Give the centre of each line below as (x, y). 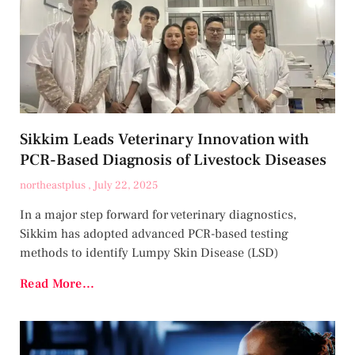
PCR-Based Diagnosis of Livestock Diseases (173, 160)
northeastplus (54, 185)
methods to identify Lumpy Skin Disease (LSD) (149, 252)
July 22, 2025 (126, 185)
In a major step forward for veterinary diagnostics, (158, 214)
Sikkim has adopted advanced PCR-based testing (154, 233)
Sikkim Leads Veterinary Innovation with (164, 139)
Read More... (57, 283)
